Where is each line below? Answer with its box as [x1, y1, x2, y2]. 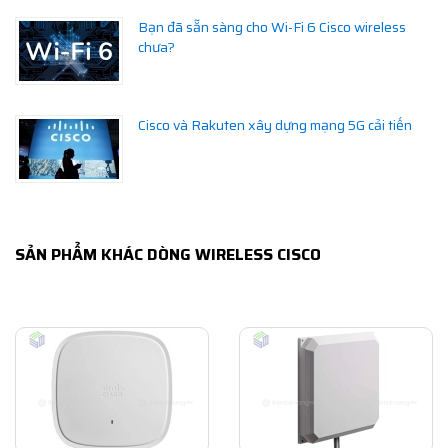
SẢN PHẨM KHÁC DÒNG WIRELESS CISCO [15, 242, 321, 268]
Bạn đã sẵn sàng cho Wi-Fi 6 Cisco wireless [138, 16, 406, 39]
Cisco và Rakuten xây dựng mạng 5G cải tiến [138, 114, 412, 137]
